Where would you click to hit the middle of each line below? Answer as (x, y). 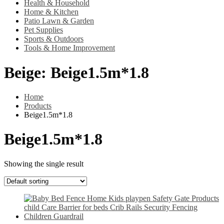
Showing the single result (44, 163)
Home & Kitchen (51, 12)
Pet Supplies (43, 30)
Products (38, 105)
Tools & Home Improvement (69, 48)
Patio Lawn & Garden (59, 21)
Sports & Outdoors (54, 39)
